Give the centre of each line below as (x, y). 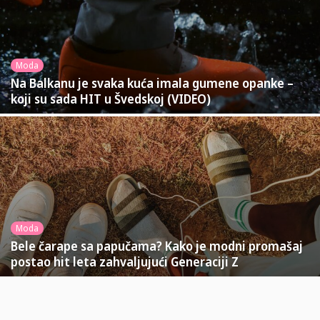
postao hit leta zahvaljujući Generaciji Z (125, 261)
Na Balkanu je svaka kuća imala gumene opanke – (152, 83)
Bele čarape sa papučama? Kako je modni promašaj (157, 246)
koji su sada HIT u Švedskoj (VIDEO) (111, 99)
